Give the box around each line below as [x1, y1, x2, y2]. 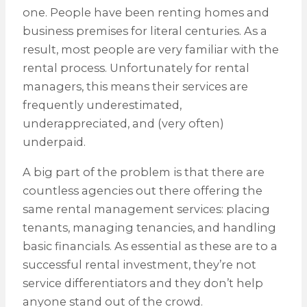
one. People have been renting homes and [22, 5, 269, 20]
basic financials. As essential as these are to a [22, 238, 278, 253]
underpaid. [22, 135, 86, 149]
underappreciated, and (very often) [22, 116, 224, 131]
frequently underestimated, [22, 98, 182, 112]
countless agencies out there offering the [22, 183, 262, 197]
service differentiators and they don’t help [22, 275, 263, 290]
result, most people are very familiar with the [22, 42, 279, 57]
